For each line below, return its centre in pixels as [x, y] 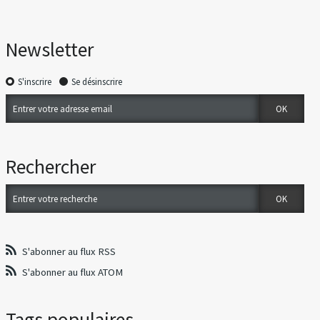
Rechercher [51, 167]
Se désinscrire [97, 82]
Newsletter [50, 50]
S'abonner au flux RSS [69, 251]
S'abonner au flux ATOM [73, 272]
